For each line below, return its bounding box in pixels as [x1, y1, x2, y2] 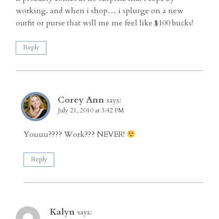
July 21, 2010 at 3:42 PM [58, 106, 124, 115]
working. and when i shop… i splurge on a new [16, 5, 183, 16]
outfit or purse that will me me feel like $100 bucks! [16, 17, 193, 28]
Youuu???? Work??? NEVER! [23, 129, 127, 140]
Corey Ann [58, 94, 104, 107]
